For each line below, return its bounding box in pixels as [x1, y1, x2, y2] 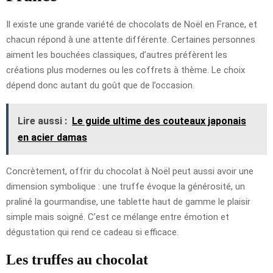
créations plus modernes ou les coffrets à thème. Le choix [6, 64, 245, 76]
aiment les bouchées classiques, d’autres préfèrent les [6, 49, 227, 60]
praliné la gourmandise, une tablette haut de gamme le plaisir [6, 196, 250, 207]
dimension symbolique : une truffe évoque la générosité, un [6, 180, 245, 192]
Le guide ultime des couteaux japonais [72, 115, 246, 127]
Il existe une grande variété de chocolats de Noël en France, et [6, 18, 257, 30]
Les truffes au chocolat [6, 251, 148, 268]
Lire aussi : [18, 115, 67, 127]
